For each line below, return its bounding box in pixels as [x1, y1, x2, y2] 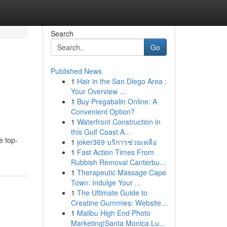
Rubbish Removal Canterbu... [70, 157, 166, 167]
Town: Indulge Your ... [70, 177, 141, 187]
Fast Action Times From [77, 147, 154, 157]
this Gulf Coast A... [70, 127, 131, 137]
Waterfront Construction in [77, 117, 161, 127]
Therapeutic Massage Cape [77, 167, 166, 177]
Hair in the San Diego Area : [77, 76, 167, 86]
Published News [50, 66, 102, 76]
